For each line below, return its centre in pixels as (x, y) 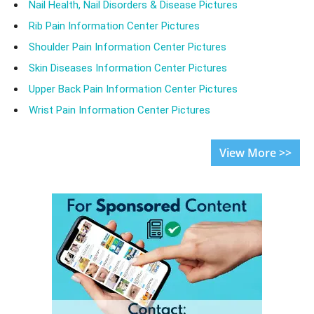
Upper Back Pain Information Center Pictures (133, 89)
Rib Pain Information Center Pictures (114, 26)
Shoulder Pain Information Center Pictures (128, 47)
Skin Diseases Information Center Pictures (128, 68)
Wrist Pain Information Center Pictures (120, 110)
